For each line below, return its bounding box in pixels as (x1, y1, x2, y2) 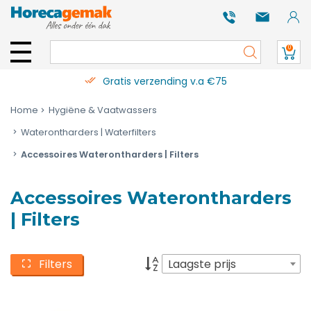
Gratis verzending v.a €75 (102, 74, 227, 88)
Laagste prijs (168, 256, 236, 273)
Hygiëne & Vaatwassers (49, 104, 157, 116)
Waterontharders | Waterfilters (21, 126, 156, 138)
